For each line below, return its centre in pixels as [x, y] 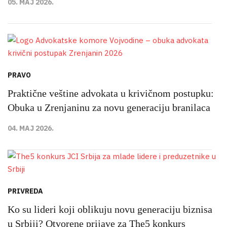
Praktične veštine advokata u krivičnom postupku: [111, 93]
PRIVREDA [25, 191]
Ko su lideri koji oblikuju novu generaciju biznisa [110, 209]
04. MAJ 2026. [31, 128]
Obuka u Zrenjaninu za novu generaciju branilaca [109, 107]
